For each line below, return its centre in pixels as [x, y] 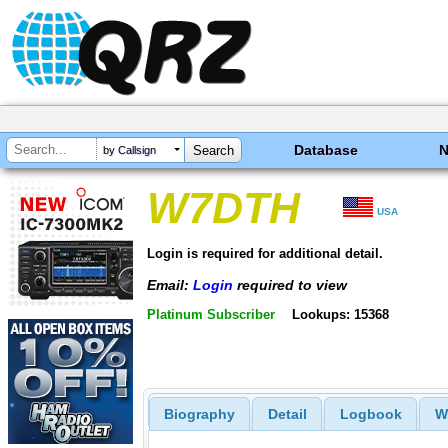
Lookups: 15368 [340, 315]
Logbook [370, 414]
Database [326, 150]
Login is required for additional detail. [265, 253]
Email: [170, 284]
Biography [199, 414]
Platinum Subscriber [211, 315]
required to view [290, 284]
